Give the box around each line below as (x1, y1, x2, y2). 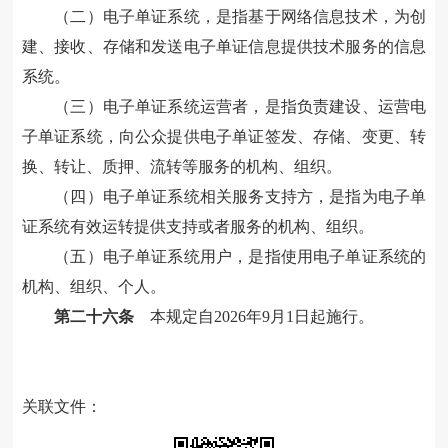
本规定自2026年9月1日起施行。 (133, 308, 374, 326)
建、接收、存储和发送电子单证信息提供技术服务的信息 (21, 38, 427, 56)
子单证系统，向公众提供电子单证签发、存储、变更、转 (21, 128, 427, 146)
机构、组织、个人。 (21, 278, 166, 296)
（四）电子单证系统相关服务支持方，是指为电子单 (54, 188, 427, 206)
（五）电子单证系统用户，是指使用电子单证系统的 (54, 248, 427, 266)
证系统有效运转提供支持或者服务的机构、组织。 (21, 218, 374, 236)
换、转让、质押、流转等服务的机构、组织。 (21, 158, 342, 176)
